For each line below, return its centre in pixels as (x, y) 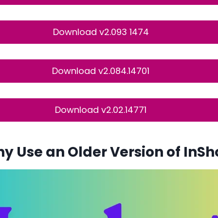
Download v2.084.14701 (101, 71)
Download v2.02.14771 (101, 110)
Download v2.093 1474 (101, 32)
